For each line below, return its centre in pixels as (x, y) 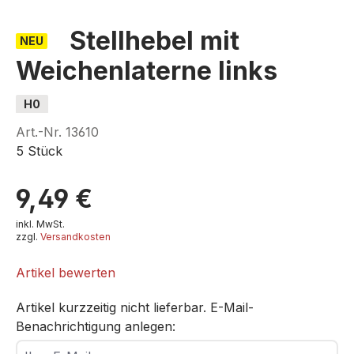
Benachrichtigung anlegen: (96, 326)
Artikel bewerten (66, 273)
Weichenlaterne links (147, 71)
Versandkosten (75, 237)
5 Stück (41, 151)
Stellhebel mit (154, 41)
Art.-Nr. (41, 132)
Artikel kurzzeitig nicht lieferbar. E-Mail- (135, 307)
